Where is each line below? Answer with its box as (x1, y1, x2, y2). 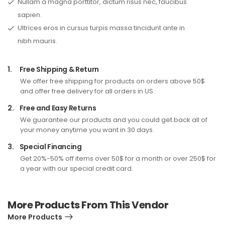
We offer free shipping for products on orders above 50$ (20, 76, 205, 86)
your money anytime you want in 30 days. (20, 125, 154, 135)
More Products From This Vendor (8, 198, 168, 212)
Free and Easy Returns (18, 103, 96, 114)
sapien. (18, 10, 42, 20)
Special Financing (18, 142, 82, 152)
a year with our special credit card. (20, 164, 133, 174)
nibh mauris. (18, 36, 57, 46)
